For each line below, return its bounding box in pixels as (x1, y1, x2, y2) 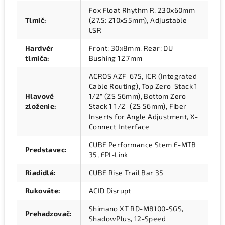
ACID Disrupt (89, 186, 131, 195)
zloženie (25, 102, 55, 110)
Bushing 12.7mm (89, 54, 143, 62)
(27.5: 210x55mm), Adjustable (89, 16, 187, 24)
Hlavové (25, 92, 54, 100)
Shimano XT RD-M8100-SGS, (89, 204, 184, 213)
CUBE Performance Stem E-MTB (89, 140, 196, 149)
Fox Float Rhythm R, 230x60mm (89, 6, 195, 14)
